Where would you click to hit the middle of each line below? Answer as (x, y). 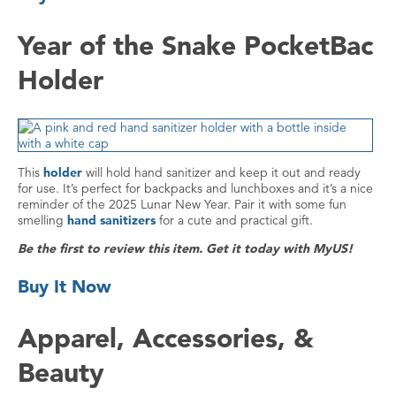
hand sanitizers (111, 221)
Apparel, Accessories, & (166, 338)
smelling (42, 221)
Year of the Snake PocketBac (195, 45)
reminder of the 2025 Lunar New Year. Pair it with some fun (182, 205)
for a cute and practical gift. (234, 221)
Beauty (61, 373)
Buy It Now (65, 287)
